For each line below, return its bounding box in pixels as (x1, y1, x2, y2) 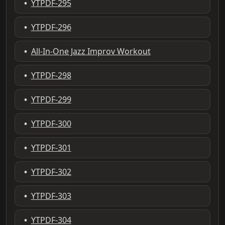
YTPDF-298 (31, 69, 71, 81)
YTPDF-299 (31, 93, 71, 105)
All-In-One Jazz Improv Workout (31, 45, 151, 57)
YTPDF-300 (31, 118, 71, 129)
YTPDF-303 (31, 190, 71, 201)
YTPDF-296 (31, 21, 71, 33)
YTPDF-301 (31, 142, 71, 153)
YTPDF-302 (31, 166, 71, 177)
